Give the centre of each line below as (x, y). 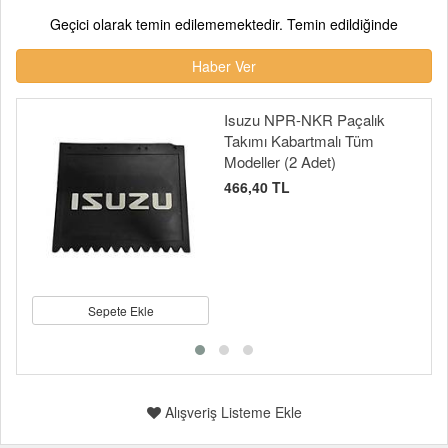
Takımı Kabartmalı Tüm (299, 140)
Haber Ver (224, 66)
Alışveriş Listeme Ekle (231, 412)
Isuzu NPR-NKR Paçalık (304, 119)
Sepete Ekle (120, 310)
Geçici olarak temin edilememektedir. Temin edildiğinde (224, 24)
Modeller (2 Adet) (280, 161)
